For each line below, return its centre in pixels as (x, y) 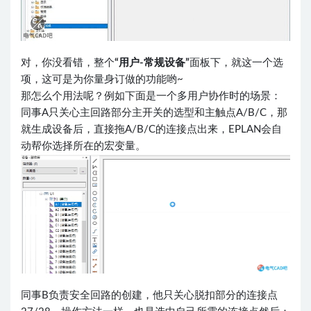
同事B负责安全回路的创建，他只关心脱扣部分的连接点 (149, 295)
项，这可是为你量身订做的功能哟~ (102, 79)
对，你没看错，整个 (68, 62)
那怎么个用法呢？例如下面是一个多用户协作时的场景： (151, 96)
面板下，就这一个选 (236, 62)
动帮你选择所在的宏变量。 (83, 146)
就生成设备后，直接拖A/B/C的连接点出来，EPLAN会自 (151, 129)
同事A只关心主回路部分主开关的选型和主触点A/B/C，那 (154, 112)
